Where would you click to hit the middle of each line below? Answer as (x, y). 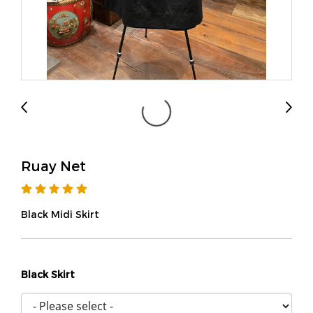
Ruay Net (53, 166)
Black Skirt (48, 274)
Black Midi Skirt (60, 214)
